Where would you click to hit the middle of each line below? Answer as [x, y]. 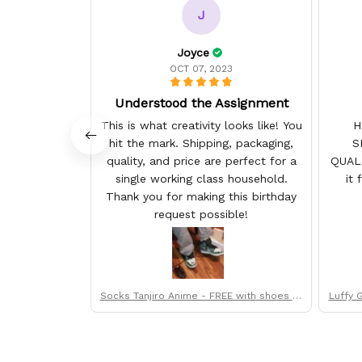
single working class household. [201, 178]
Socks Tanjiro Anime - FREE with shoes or [201, 295]
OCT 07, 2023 [201, 68]
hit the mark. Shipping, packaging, [146, 143]
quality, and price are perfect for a [201, 160]
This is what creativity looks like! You [201, 125]
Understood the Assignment [201, 103]
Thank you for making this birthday [201, 196]
